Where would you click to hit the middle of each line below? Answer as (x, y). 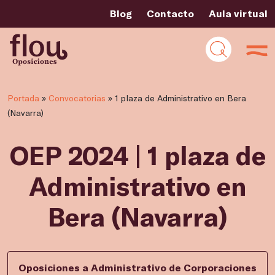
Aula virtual (238, 13)
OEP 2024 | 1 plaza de (137, 155)
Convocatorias (77, 98)
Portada (23, 98)
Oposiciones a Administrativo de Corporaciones (137, 267)
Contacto (170, 13)
